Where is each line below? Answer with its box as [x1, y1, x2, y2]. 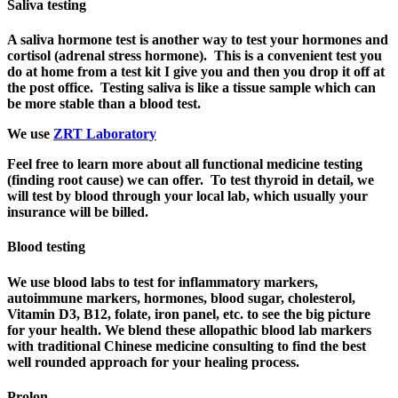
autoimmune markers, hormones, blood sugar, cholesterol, [7, 290, 355, 306]
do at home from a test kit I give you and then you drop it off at [7, 64, 385, 80]
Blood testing [7, 239, 85, 255]
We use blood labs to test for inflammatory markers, [7, 274, 318, 290]
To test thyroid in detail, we [211, 172, 374, 188]
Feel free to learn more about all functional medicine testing [7, 156, 362, 172]
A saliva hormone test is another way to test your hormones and [7, 32, 388, 48]
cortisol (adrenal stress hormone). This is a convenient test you [7, 48, 382, 64]
